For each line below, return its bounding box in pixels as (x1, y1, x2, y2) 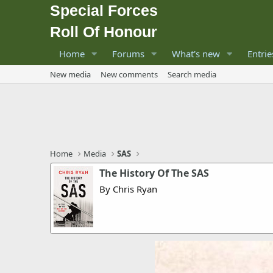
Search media (168, 69, 216, 80)
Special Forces (50, 2, 158, 19)
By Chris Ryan (99, 183, 157, 195)
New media (50, 69, 91, 80)
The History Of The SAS (99, 166, 209, 180)
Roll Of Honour (50, 23, 157, 40)
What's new (171, 48, 220, 60)
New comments (101, 69, 158, 80)
